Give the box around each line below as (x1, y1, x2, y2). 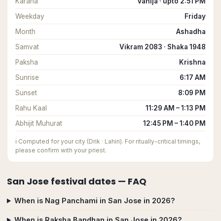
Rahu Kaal (15, 104, 47, 112)
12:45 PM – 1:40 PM (143, 119, 206, 127)
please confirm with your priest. (15, 147, 107, 154)
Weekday (15, 12, 44, 20)
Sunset (15, 89, 37, 97)
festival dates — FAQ (49, 175, 147, 187)
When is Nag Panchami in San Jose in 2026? (14, 196, 176, 205)
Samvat (15, 43, 39, 51)
